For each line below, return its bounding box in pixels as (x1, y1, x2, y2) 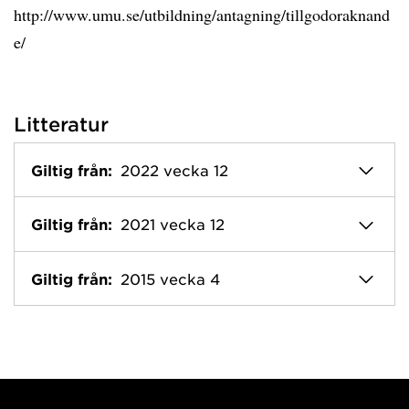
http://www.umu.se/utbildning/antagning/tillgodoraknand (14, 4, 390, 26)
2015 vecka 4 (121, 268, 220, 288)
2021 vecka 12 (121, 215, 225, 234)
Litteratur (14, 112, 109, 135)
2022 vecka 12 (121, 161, 228, 179)
